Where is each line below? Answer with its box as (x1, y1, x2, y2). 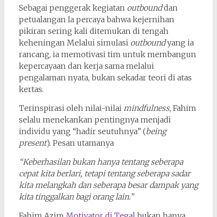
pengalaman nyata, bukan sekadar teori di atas (18, 72, 192, 82)
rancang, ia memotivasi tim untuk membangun (18, 49, 196, 59)
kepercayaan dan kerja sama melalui (18, 61, 154, 71)
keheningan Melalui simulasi (18, 37, 130, 47)
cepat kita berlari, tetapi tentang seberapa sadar (18, 168, 190, 178)
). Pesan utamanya (46, 138, 114, 148)
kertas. (18, 84, 44, 94)
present (18, 138, 46, 148)
